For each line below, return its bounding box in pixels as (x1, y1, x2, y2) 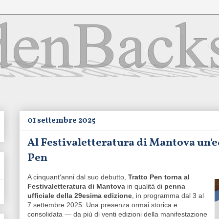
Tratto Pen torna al (128, 173, 190, 181)
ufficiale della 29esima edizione (27, 192, 132, 199)
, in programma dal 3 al (132, 192, 204, 199)
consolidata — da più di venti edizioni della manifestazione (27, 210, 207, 218)
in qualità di (125, 182, 164, 190)
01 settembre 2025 (27, 115, 95, 126)
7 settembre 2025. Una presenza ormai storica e (27, 201, 177, 209)
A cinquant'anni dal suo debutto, (27, 173, 128, 181)
